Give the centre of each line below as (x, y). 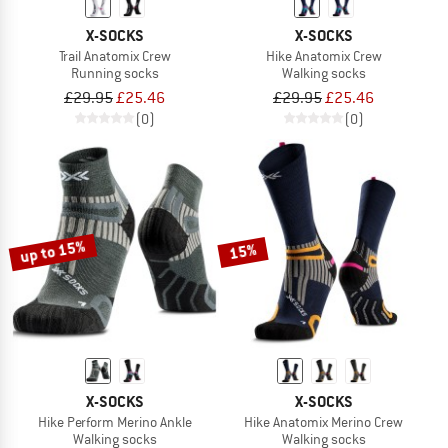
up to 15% (53, 251)
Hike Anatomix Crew (323, 55)
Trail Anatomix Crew (114, 55)
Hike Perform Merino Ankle (114, 421)
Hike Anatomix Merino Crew (323, 421)
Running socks (114, 72)
